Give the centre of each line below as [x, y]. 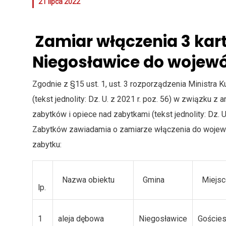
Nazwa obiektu [88, 180]
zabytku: [47, 145]
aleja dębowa [83, 219]
